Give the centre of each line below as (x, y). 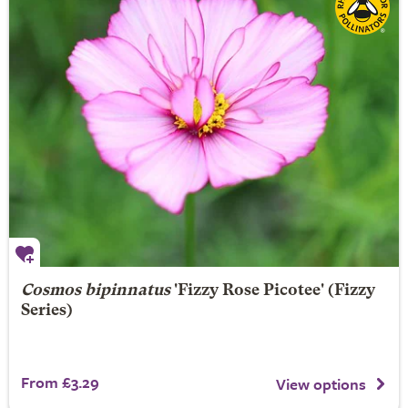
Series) (46, 311)
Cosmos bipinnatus (95, 291)
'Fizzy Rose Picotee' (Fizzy (272, 291)
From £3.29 (60, 382)
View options (321, 383)
